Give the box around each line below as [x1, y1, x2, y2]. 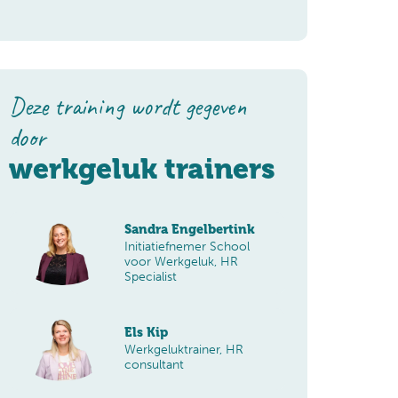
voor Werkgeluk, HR [123, 253, 238, 270]
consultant [123, 356, 184, 373]
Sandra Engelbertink [123, 221, 255, 236]
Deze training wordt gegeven [8, 90, 247, 122]
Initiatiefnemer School [123, 238, 250, 255]
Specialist [123, 268, 177, 285]
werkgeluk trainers [8, 152, 275, 186]
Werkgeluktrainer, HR [123, 341, 243, 358]
